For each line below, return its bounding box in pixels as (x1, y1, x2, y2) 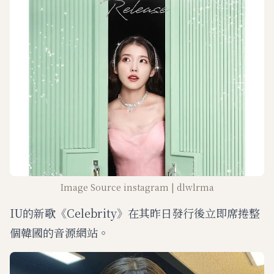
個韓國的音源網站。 (10, 224, 109, 240)
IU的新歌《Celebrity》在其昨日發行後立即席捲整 (10, 205, 260, 221)
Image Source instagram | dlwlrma (60, 181, 214, 193)
